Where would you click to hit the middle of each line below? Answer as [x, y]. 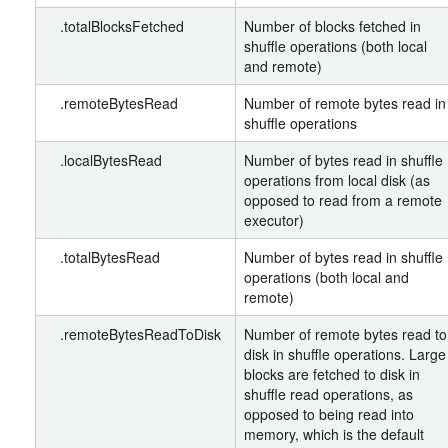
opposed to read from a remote [343, 200]
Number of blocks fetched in [332, 26]
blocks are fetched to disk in [332, 374]
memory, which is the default [334, 434]
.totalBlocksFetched [114, 26]
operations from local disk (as [337, 180]
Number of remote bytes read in [345, 103]
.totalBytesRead [102, 257]
